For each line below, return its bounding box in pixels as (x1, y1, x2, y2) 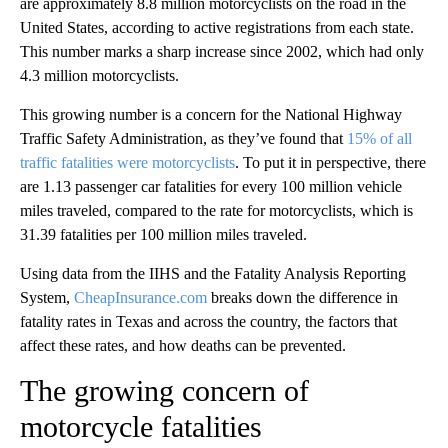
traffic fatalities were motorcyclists (20, 154, 235, 172)
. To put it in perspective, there (235, 154, 426, 172)
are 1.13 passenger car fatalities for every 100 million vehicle (20, 178, 402, 196)
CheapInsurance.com (74, 289, 207, 307)
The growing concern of (20, 374, 309, 408)
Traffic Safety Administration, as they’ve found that (20, 130, 347, 148)
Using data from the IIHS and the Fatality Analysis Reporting (20, 265, 406, 283)
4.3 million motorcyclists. (20, 67, 179, 85)
